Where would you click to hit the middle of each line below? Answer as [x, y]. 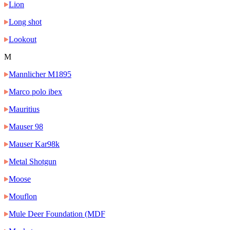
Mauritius [24, 109]
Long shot [25, 22]
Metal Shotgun [33, 162]
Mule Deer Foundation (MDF [57, 214]
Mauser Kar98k [34, 144]
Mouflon [23, 197]
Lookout [23, 40]
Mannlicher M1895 [40, 74]
